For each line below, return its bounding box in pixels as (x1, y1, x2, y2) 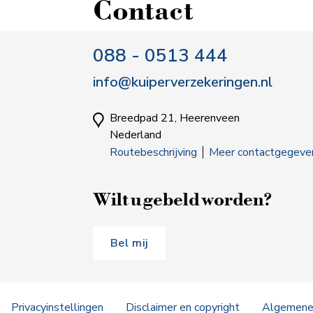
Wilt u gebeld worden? (92, 187, 272, 210)
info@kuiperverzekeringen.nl (92, 73, 272, 92)
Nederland (109, 127, 161, 143)
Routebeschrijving (109, 145, 197, 160)
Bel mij (110, 235, 149, 251)
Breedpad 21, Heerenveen (109, 110, 240, 126)
